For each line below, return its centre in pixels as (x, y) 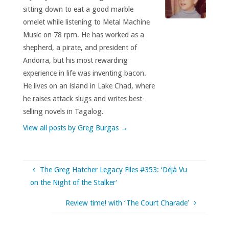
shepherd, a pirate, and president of (80, 47)
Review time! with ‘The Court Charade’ (128, 203)
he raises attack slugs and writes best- (84, 98)
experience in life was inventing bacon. (84, 73)
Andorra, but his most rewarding (75, 60)
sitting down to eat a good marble (78, 9)
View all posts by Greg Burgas (72, 128)
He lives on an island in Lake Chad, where (89, 86)
